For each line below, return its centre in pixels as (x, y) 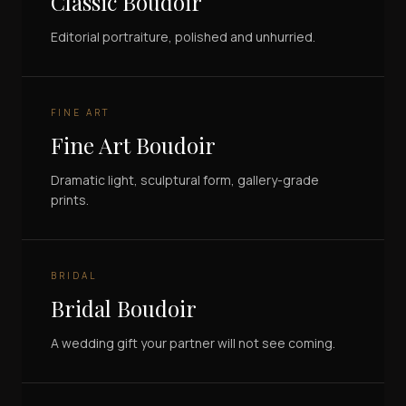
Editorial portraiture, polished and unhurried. (183, 37)
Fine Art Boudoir (133, 145)
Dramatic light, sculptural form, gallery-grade (185, 180)
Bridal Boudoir (124, 309)
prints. (70, 200)
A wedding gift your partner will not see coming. (193, 343)
